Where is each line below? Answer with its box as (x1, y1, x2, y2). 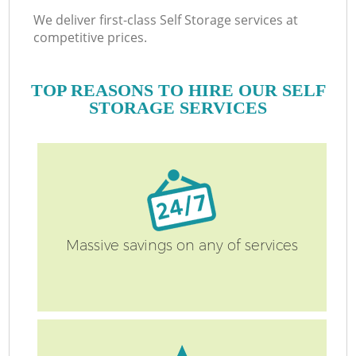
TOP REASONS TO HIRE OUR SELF (30, 79, 326, 100)
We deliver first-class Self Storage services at (33, 11, 299, 29)
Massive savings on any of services (66, 237, 298, 255)
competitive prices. (33, 29, 148, 47)
